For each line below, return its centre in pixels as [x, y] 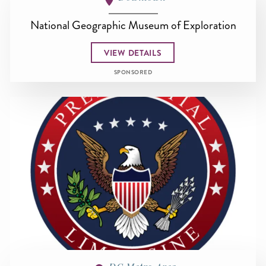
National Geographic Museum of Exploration [133, 25]
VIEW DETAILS [133, 53]
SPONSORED [133, 72]
